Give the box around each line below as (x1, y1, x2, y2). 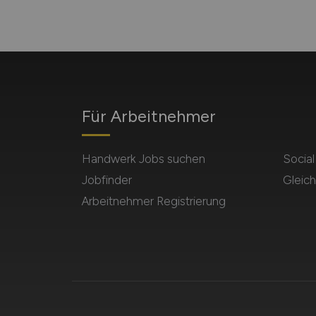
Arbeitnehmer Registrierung (81, 194, 226, 208)
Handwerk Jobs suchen (81, 152, 205, 166)
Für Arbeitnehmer (81, 106, 216, 126)
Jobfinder (81, 173, 132, 187)
